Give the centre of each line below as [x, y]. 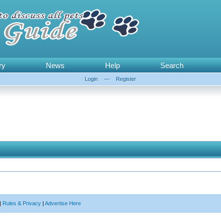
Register [126, 79]
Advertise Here [63, 203]
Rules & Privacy [22, 203]
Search [172, 65]
